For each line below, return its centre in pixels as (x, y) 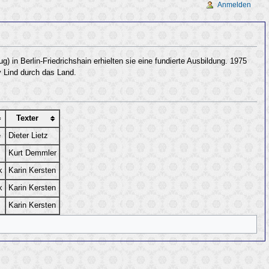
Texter (27, 118)
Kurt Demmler (32, 153)
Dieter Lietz (28, 135)
